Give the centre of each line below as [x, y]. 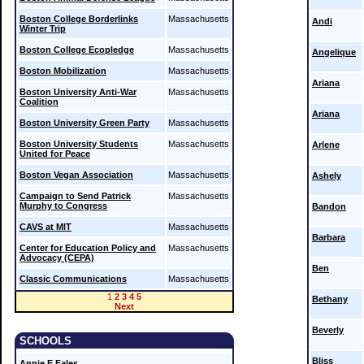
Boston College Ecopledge [77, 50]
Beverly [328, 330]
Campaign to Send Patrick [75, 196]
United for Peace [55, 154]
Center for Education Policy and [88, 248]
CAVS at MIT [45, 227]
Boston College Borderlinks [79, 19]
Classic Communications [73, 279]
